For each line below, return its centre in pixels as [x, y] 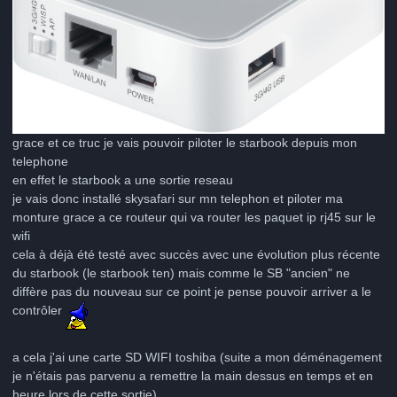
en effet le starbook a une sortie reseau [123, 180]
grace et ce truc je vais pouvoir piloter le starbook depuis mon [185, 143]
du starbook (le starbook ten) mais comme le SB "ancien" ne [181, 273]
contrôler [39, 311]
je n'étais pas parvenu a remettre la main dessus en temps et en [193, 376]
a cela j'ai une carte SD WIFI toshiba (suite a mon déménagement [197, 358]
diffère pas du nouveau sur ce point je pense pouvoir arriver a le [192, 292]
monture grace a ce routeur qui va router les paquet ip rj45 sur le [194, 218]
